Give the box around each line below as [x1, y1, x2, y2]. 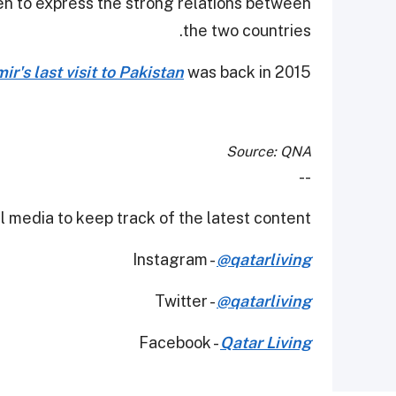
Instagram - [133, 249, 217, 269]
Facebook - [139, 332, 220, 352]
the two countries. [183, 20, 311, 40]
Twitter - [155, 291, 217, 310]
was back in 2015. [184, 62, 311, 81]
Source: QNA [226, 142, 311, 160]
